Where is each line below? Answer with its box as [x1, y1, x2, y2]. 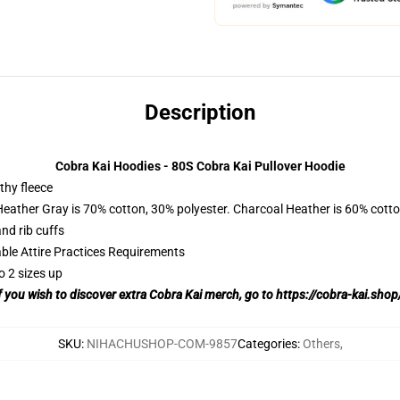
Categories [237, 337, 297, 351]
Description [145, 100, 255, 125]
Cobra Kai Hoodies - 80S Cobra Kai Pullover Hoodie [54, 159, 346, 173]
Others [302, 337, 340, 351]
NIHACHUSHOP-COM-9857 [86, 337, 237, 351]
